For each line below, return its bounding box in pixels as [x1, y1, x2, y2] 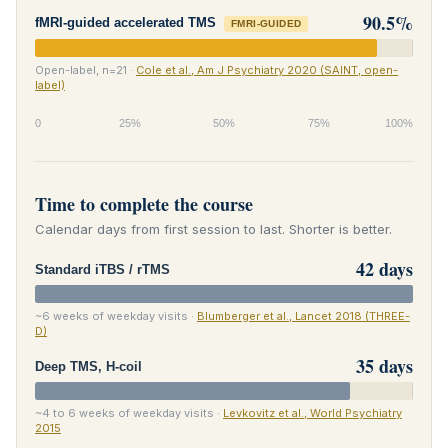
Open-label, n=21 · [35, 62, 136, 77]
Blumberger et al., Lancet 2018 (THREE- [197, 308, 410, 323]
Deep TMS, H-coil [35, 358, 142, 374]
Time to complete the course [35, 190, 253, 217]
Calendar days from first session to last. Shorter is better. [35, 220, 392, 237]
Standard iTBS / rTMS [35, 261, 170, 277]
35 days [356, 352, 413, 379]
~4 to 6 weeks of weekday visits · [35, 405, 223, 420]
